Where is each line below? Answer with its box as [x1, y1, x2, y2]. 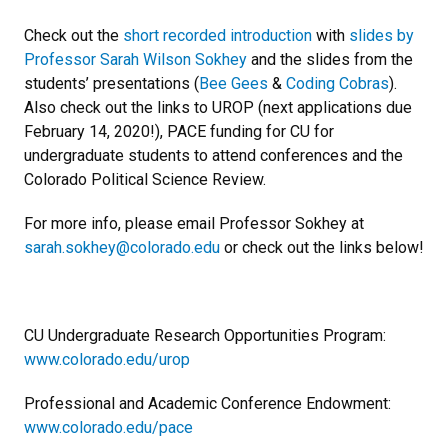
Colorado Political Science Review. [24, 170, 266, 190]
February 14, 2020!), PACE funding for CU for [24, 122, 334, 142]
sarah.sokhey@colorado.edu [24, 238, 220, 258]
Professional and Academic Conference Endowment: [24, 394, 391, 414]
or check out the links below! [220, 238, 424, 258]
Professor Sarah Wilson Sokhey [24, 50, 247, 70]
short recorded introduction [119, 26, 312, 46]
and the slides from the [247, 50, 413, 70]
